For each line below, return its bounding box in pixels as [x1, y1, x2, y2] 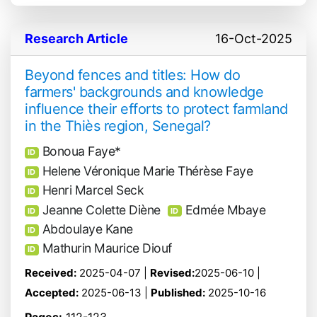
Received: [25, 265, 76, 279]
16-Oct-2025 [215, 31, 292, 47]
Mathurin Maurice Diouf [42, 241, 172, 256]
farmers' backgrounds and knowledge [25, 83, 263, 101]
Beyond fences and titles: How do [25, 67, 240, 84]
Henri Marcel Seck [42, 183, 144, 198]
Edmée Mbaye [185, 202, 266, 217]
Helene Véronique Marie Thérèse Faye [42, 163, 253, 178]
